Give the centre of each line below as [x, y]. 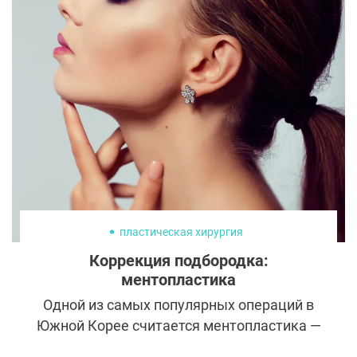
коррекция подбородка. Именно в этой [178, 347]
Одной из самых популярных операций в [178, 305]
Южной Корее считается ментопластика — [178, 326]
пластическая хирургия [181, 232]
